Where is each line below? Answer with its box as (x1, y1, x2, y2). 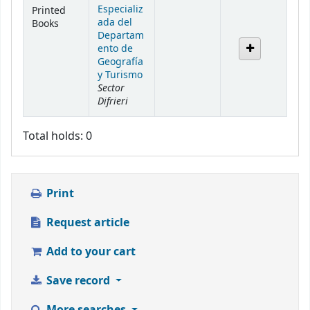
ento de (98, 42, 133, 57)
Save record (43, 273, 113, 290)
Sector (98, 80, 125, 96)
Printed (32, 3, 66, 19)
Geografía (98, 55, 143, 70)
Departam (98, 28, 144, 44)
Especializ (98, 2, 143, 17)
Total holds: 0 (23, 128, 92, 145)
